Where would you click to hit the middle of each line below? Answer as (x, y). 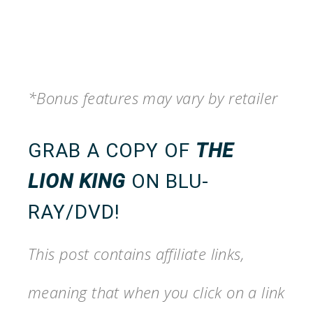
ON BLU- (170, 181)
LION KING (77, 181)
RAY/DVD (71, 212)
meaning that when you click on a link (156, 292)
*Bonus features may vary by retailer (153, 97)
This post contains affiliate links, (136, 253)
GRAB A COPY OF (112, 150)
